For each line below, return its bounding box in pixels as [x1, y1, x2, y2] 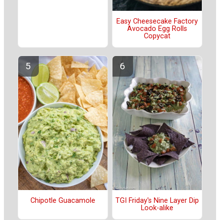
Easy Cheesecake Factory [116, 17, 198, 26]
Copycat [144, 32, 170, 41]
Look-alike [141, 204, 173, 213]
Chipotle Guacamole [30, 196, 95, 205]
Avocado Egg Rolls [127, 25, 187, 33]
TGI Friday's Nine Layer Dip [115, 196, 199, 205]
